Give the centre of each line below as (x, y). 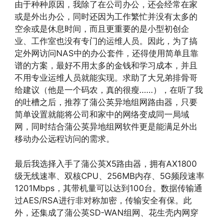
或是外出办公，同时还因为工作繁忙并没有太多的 (106, 17)
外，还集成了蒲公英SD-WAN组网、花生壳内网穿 (107, 212)
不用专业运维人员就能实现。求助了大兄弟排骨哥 (106, 78)
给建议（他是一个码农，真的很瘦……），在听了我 (109, 90)
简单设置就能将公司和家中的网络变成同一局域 (102, 114)
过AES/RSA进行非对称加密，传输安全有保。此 (103, 200)
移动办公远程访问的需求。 (65, 139)
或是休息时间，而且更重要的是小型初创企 (110, 29)
